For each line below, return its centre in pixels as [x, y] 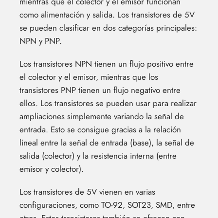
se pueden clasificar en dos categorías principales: [108, 27]
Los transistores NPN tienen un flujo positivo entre [107, 64]
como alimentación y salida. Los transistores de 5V [107, 14]
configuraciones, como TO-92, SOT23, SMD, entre [107, 205]
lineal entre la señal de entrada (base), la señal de [107, 142]
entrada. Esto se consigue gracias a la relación [100, 129]
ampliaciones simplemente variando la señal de [102, 116]
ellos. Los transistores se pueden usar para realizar [108, 103]
